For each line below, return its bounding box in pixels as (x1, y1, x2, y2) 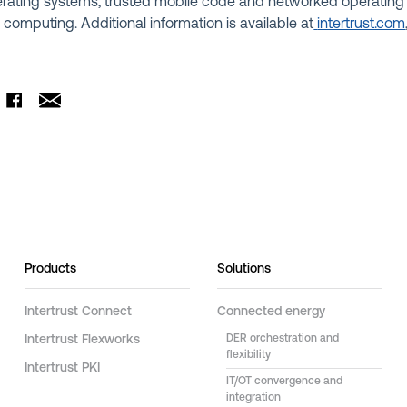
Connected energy (216, 304, 325, 319)
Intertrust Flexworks (25, 333, 141, 347)
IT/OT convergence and (225, 375, 342, 387)
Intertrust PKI (25, 361, 101, 375)
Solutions (216, 262, 271, 276)
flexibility (225, 349, 271, 361)
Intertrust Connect (25, 304, 133, 319)
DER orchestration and (225, 333, 339, 344)
